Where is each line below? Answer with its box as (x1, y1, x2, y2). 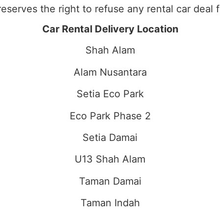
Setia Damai (82, 131, 137, 143)
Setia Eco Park (76, 88, 144, 100)
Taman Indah (80, 197, 140, 209)
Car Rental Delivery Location (42, 23, 178, 35)
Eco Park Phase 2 (69, 110, 151, 122)
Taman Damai (79, 175, 141, 187)
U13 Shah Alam (75, 153, 145, 165)
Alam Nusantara (73, 66, 147, 78)
